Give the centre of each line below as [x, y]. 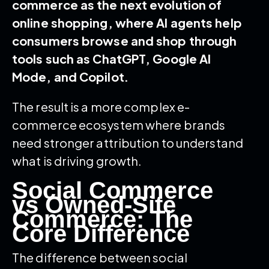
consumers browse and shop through [125, 40]
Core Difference [101, 233]
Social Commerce [113, 190]
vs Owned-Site [94, 204]
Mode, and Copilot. [70, 76]
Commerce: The [102, 219]
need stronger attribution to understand [128, 142]
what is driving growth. [77, 160]
